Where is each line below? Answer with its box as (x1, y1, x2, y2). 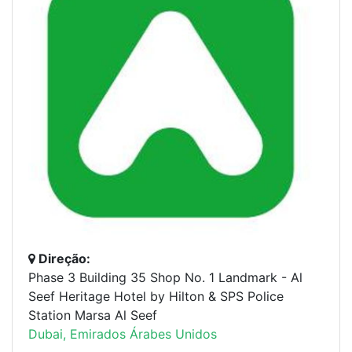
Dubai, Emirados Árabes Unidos (28, 325, 217, 342)
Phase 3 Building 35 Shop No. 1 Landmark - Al (28, 269, 302, 285)
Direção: (35, 250, 90, 266)
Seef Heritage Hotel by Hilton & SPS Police (28, 288, 284, 304)
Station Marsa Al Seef (28, 306, 157, 323)
